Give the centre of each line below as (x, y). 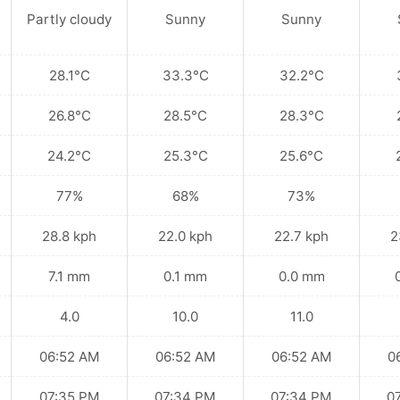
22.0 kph (185, 236)
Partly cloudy (69, 20)
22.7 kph (301, 236)
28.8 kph (69, 236)
